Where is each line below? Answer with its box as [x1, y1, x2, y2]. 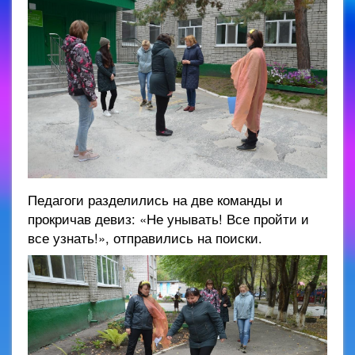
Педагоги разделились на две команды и [28, 190, 283, 210]
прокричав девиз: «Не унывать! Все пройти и [28, 209, 309, 229]
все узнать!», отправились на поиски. [28, 228, 262, 248]
